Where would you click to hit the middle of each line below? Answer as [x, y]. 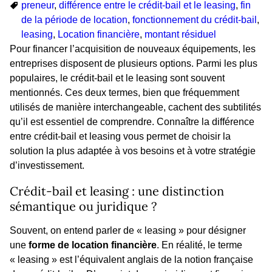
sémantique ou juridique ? [83, 206]
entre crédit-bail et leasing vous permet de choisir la [120, 136]
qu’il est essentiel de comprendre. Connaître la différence [132, 122]
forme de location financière [93, 245]
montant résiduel [180, 34]
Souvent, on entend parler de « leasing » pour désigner [128, 231]
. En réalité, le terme [199, 245]
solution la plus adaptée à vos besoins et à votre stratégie [133, 151]
